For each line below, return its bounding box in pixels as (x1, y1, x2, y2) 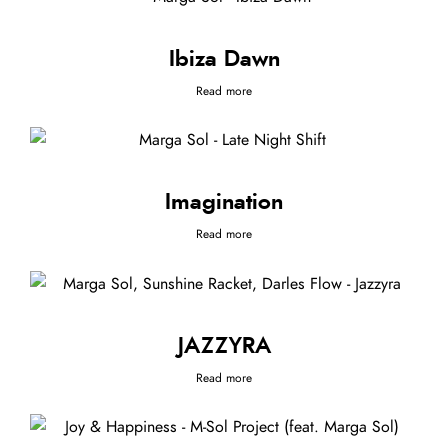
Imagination (165, 191, 283, 214)
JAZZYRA (177, 334, 271, 357)
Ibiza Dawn (168, 47, 280, 70)
